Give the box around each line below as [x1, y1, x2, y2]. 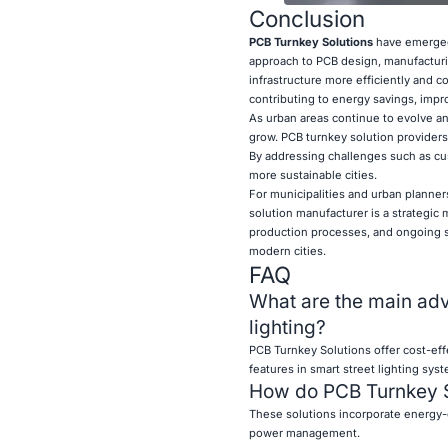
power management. [248, 425, 360, 440]
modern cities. [248, 243, 326, 258]
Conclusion [248, 4, 365, 32]
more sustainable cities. [248, 167, 377, 182]
